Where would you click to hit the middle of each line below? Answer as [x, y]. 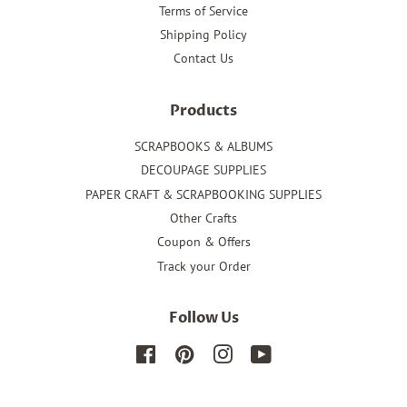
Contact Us [203, 59]
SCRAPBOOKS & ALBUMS [203, 146]
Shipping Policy [203, 34]
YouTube [296, 354]
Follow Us [203, 318]
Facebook [183, 354]
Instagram [260, 354]
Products [203, 110]
